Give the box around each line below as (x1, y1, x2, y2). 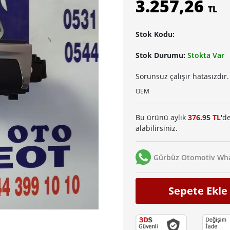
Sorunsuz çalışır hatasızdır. (136, 71, 229, 82)
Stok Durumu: (136, 50, 187, 61)
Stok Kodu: (136, 29, 175, 40)
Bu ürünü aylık (136, 112, 188, 123)
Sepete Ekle (168, 184, 227, 198)
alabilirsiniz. (136, 123, 178, 133)
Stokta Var (187, 50, 224, 61)
